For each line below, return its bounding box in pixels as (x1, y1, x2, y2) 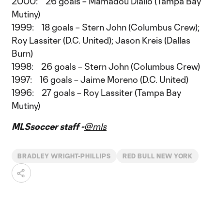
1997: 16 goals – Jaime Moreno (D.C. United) (12, 74, 188, 85)
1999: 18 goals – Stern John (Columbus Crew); (12, 22, 200, 32)
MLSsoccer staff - (12, 121, 84, 132)
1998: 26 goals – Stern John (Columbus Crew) (12, 61, 200, 72)
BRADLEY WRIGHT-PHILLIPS (17, 153, 111, 159)
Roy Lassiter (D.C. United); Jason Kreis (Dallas (12, 35, 190, 46)
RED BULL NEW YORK (123, 153, 193, 159)
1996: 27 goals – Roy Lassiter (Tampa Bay (12, 87, 181, 98)
